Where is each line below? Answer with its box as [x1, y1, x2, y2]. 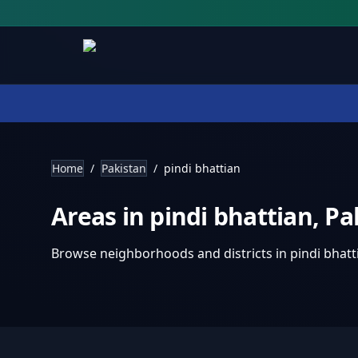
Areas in [51, 200, 150, 233]
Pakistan [101, 161, 146, 176]
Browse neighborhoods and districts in [51, 245, 290, 262]
